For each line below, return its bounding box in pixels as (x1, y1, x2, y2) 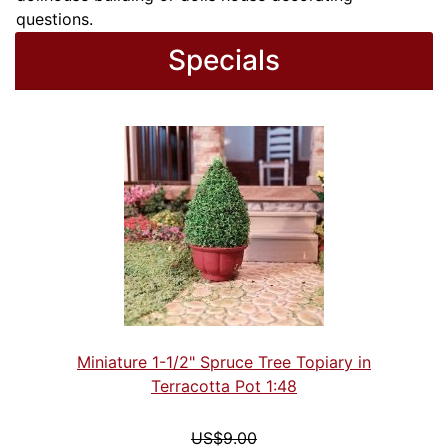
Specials (168, 42, 280, 77)
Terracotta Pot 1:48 (151, 375, 297, 396)
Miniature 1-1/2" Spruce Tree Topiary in (77, 351, 371, 372)
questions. (16, 8, 93, 29)
